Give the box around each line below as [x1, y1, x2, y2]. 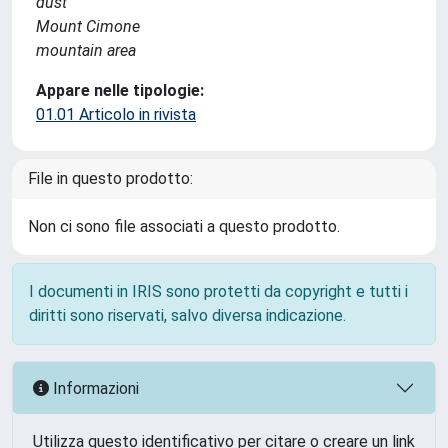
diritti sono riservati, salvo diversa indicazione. [29, 306, 346, 325]
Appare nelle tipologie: [36, 81, 204, 100]
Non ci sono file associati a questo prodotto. [28, 217, 340, 236]
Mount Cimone [36, 17, 140, 36]
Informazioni [49, 378, 139, 398]
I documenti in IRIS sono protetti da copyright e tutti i [29, 282, 408, 301]
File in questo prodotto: [28, 169, 193, 188]
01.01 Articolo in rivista [36, 105, 196, 124]
